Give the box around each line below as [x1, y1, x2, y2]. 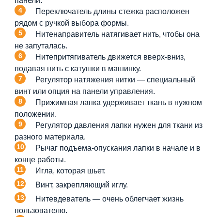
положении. [15, 109, 57, 118]
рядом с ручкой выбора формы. [15, 18, 129, 27]
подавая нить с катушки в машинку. [15, 64, 141, 73]
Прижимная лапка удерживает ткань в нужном [35, 98, 202, 107]
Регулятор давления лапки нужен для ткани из [35, 121, 202, 129]
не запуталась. [15, 41, 67, 50]
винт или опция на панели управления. [15, 87, 155, 95]
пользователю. [15, 206, 67, 215]
